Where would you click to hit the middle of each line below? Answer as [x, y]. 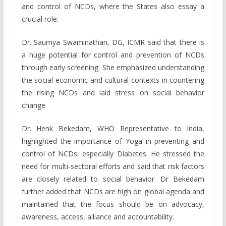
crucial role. [40, 19]
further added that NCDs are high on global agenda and [113, 192]
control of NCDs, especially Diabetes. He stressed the [113, 154]
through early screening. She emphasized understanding [113, 68]
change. [34, 105]
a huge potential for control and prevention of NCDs [113, 55]
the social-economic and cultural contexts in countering [113, 80]
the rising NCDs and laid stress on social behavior [113, 93]
